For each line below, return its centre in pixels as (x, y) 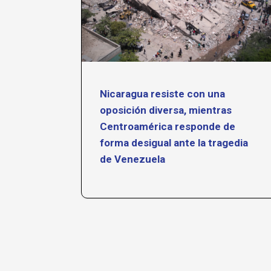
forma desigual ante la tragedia (174, 143)
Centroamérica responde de (168, 126)
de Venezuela (134, 159)
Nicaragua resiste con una (163, 94)
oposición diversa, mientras (166, 110)
